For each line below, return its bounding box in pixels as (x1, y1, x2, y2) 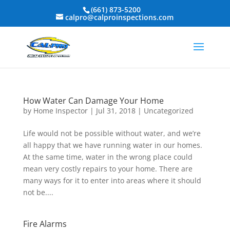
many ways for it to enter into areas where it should (23, 176, 201, 185)
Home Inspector (33, 106, 88, 116)
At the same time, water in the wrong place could (23, 152, 193, 162)
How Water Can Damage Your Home (23, 95, 164, 106)
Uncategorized (143, 106, 194, 116)
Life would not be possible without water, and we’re (23, 128, 201, 138)
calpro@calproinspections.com (65, 12, 174, 22)
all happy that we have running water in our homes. (23, 140, 202, 150)
